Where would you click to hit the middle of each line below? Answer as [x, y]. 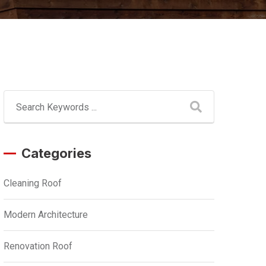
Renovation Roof [38, 246]
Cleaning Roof [33, 183]
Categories [56, 153]
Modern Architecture [46, 215]
